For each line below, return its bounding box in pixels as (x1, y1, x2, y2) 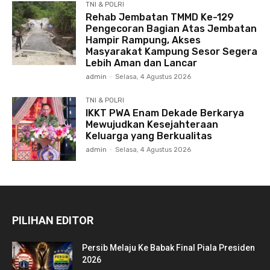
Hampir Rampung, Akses (86, 34, 201, 46)
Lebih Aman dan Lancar (86, 57, 198, 69)
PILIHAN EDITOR (12, 213, 93, 227)
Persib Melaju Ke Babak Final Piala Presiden (82, 242, 255, 253)
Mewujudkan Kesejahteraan (86, 118, 219, 130)
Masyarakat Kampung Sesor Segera (86, 45, 258, 57)
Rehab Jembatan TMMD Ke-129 (86, 11, 234, 23)
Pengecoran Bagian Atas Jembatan (86, 22, 257, 34)
